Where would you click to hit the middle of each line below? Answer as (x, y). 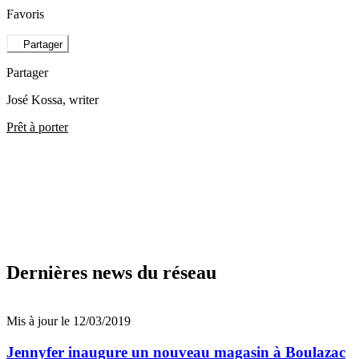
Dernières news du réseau (111, 273)
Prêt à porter (37, 127)
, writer (81, 99)
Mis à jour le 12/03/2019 (69, 321)
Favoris (25, 14)
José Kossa (34, 99)
